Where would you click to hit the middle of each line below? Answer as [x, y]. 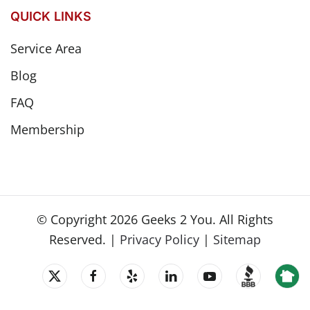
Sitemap [237, 239]
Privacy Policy [159, 239]
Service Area [46, 48]
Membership [47, 129]
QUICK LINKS [51, 16]
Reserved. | [84, 239]
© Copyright [73, 219]
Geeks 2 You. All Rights [206, 219]
